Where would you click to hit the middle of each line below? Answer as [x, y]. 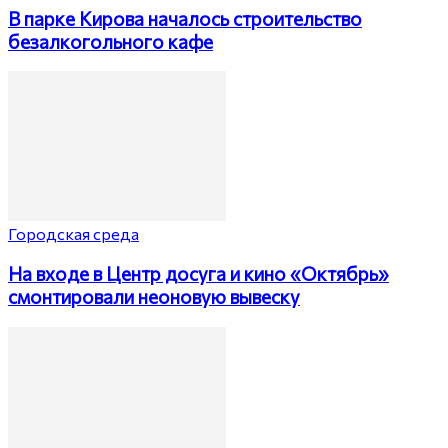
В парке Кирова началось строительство [185, 18]
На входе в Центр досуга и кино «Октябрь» [198, 273]
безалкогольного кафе [110, 41]
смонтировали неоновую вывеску [154, 296]
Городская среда [73, 234]
